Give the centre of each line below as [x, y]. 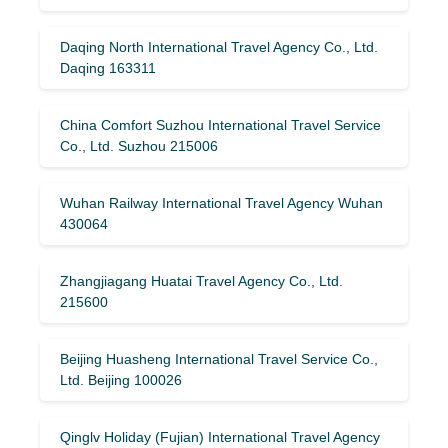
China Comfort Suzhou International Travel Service [220, 124]
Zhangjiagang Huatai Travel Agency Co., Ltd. [201, 280]
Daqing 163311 [108, 67]
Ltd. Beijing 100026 [121, 379]
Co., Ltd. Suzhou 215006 [139, 145]
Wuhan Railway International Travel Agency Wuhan [221, 202]
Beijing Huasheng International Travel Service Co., [219, 358]
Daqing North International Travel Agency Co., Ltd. [219, 46]
